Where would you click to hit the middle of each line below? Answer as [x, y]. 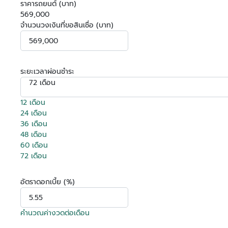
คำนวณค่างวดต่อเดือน [55, 213]
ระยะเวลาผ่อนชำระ [47, 72]
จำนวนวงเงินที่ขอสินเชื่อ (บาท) [67, 25]
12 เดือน [33, 103]
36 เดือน [34, 124]
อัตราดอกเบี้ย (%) [48, 182]
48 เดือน [34, 135]
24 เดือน [34, 113]
